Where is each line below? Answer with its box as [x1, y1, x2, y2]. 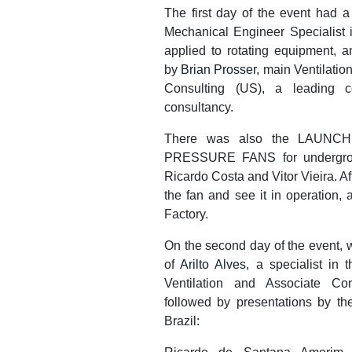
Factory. [164, 207, 208, 221]
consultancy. [164, 100, 233, 114]
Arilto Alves [180, 257, 247, 271]
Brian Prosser [181, 62, 257, 76]
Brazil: [164, 313, 200, 328]
